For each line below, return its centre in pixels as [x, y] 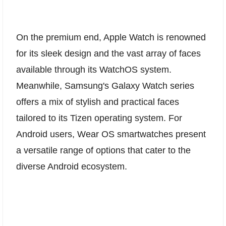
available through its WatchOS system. [94, 69]
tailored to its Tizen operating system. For [99, 118]
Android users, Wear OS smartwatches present [111, 134]
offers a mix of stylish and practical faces [98, 102]
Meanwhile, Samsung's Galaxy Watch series [105, 86]
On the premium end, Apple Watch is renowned [111, 37]
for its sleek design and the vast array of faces [108, 53]
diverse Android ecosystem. [72, 166]
